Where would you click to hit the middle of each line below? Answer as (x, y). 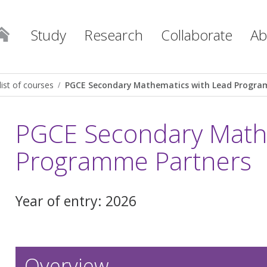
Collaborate (197, 35)
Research (114, 35)
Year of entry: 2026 (76, 201)
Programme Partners (133, 161)
